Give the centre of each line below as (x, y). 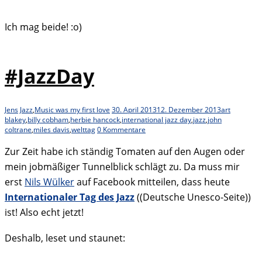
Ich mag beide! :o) (43, 27)
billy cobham (48, 119)
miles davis (51, 129)
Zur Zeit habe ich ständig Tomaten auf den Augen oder (125, 151)
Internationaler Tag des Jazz (70, 197)
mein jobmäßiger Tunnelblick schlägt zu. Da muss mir (122, 166)
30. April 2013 (134, 109)
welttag (83, 129)
